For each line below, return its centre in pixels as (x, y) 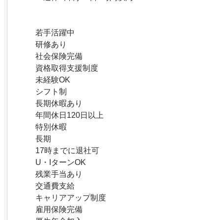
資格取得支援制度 (67, 68)
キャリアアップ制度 (71, 198)
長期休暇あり (59, 104)
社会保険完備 (59, 56)
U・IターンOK (61, 163)
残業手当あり (59, 174)
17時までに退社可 (67, 151)
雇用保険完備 (59, 210)
